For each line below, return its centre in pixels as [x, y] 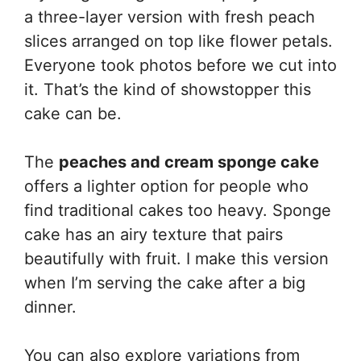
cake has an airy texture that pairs [154, 234]
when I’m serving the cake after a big [165, 283]
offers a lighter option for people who [166, 186]
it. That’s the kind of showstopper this [168, 89]
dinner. [50, 307]
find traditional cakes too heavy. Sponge [178, 210]
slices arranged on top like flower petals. [178, 41]
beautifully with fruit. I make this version [176, 259]
